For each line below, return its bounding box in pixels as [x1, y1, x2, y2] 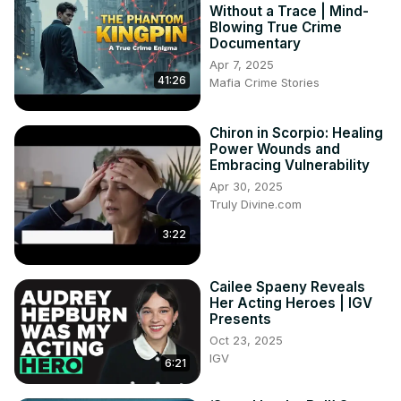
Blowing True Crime [209, 19, 342, 37]
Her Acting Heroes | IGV [209, 294, 372, 312]
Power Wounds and [209, 141, 340, 158]
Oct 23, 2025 [209, 333, 283, 348]
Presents [209, 311, 271, 328]
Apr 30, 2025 [209, 179, 283, 194]
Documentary [209, 35, 301, 53]
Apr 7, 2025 [209, 57, 274, 73]
